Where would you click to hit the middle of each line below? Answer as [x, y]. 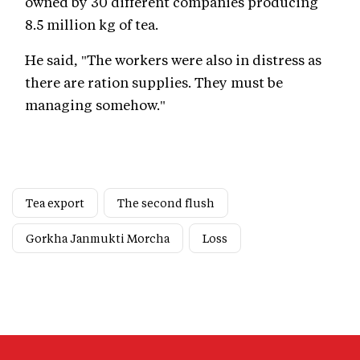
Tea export [55, 203]
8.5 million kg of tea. [92, 25]
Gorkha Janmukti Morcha [98, 239]
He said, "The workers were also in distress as [173, 60]
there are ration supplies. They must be [154, 82]
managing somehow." [95, 105]
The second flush [166, 203]
